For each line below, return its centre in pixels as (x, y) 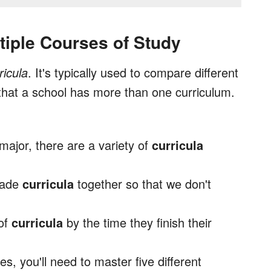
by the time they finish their (137, 223)
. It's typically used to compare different (133, 73)
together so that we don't (142, 184)
